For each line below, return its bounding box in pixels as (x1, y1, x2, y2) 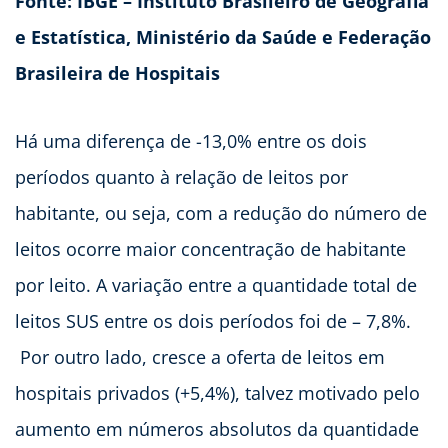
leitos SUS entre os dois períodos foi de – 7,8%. (15, 308, 411, 333)
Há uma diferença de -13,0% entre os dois (15, 128, 367, 153)
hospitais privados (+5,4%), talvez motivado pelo (15, 380, 420, 405)
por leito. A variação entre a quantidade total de (15, 272, 417, 297)
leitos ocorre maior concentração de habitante (15, 236, 406, 261)
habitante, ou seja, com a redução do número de (15, 200, 427, 225)
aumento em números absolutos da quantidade (15, 416, 419, 441)
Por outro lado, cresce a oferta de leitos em (15, 344, 385, 369)
